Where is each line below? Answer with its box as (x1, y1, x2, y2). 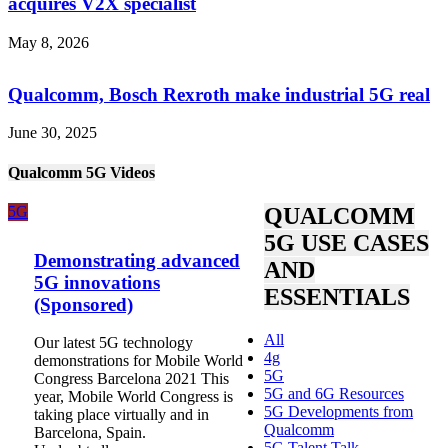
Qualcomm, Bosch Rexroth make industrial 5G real (8, 83, 430, 105)
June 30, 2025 (8, 124, 97, 142)
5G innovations (34, 271, 160, 293)
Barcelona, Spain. (34, 424, 146, 442)
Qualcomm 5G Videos (8, 163, 155, 181)
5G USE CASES (264, 229, 429, 256)
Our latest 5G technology (34, 334, 193, 352)
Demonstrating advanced (34, 249, 240, 271)
